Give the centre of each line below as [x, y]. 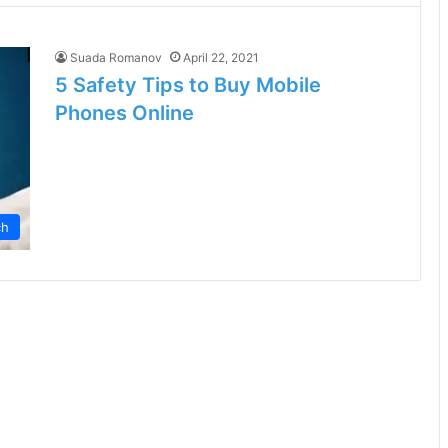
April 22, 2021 [221, 57]
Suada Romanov [116, 57]
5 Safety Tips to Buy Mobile [188, 85]
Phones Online [124, 113]
